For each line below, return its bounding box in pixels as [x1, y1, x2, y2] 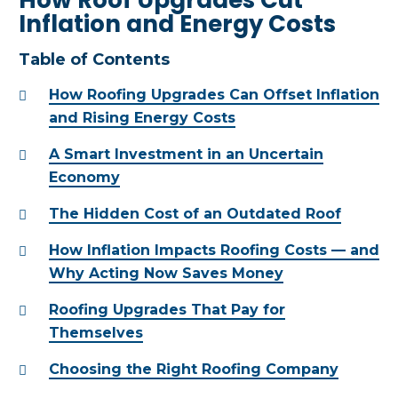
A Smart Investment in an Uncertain [49, 145, 323, 163]
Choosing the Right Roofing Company [49, 360, 338, 378]
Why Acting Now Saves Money [49, 264, 283, 282]
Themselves [49, 323, 143, 341]
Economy [49, 168, 120, 186]
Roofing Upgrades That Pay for [49, 300, 285, 318]
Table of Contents [19, 49, 170, 69]
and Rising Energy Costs [49, 108, 235, 126]
